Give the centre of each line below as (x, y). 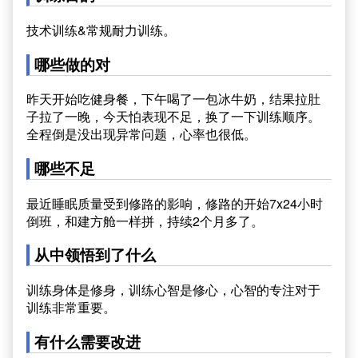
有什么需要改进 (88, 341)
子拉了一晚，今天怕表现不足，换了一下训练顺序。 (173, 117)
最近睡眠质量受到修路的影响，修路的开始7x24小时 (175, 203)
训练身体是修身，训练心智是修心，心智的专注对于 (173, 290)
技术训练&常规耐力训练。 (101, 30)
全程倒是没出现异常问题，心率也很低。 (141, 134)
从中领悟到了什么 (95, 255)
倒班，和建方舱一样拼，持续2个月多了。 (145, 221)
